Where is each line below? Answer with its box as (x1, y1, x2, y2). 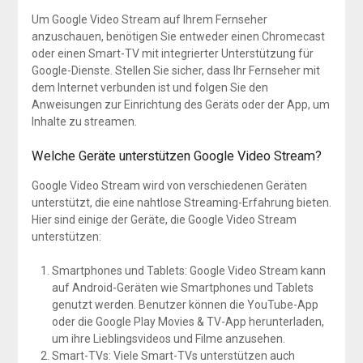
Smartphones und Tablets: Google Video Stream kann (51, 264, 326, 278)
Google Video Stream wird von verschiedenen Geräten (31, 179, 307, 193)
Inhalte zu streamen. (31, 115, 137, 129)
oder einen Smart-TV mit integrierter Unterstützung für (31, 47, 314, 61)
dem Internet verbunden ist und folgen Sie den (31, 81, 268, 95)
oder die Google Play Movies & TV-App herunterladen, (51, 315, 324, 329)
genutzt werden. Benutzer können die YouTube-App (51, 298, 318, 312)
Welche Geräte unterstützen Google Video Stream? (31, 148, 322, 164)
